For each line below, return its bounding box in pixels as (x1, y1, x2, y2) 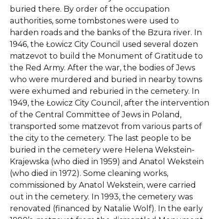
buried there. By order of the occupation (10, 4, 170, 14)
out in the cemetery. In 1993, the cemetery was (10, 192, 193, 201)
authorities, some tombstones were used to (10, 16, 179, 25)
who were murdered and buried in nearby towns (10, 75, 202, 84)
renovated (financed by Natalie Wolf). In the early (10, 204, 203, 213)
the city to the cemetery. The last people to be (10, 133, 191, 143)
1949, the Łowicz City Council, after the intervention (10, 98, 209, 108)
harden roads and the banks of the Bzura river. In (10, 28, 202, 37)
